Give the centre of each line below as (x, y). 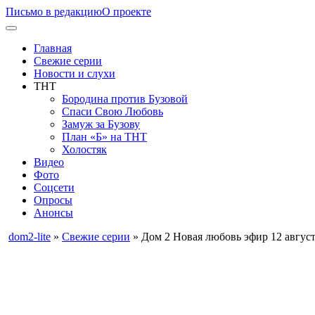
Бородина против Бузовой (125, 99)
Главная (53, 48)
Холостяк (84, 149)
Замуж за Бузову (101, 124)
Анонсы (53, 213)
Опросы (53, 200)
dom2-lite (30, 237)
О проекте (127, 12)
